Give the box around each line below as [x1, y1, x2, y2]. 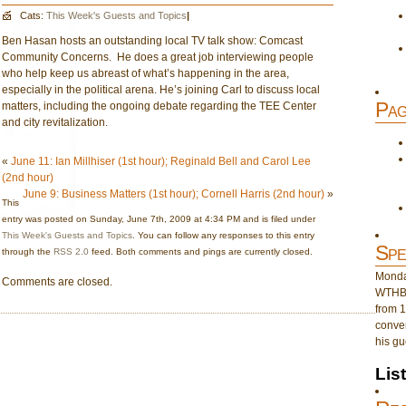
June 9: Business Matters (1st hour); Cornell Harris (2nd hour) [22, 188, 324, 200]
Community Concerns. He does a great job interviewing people [2, 51, 314, 63]
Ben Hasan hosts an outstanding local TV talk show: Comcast [2, 34, 303, 47]
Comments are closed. [2, 275, 112, 288]
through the [2, 246, 53, 256]
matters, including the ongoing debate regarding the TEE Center [2, 100, 316, 112]
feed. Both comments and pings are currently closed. [89, 246, 313, 256]
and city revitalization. [2, 116, 108, 129]
